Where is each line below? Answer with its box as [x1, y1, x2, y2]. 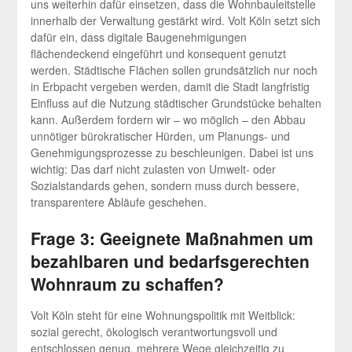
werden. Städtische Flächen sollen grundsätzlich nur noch [30, 62, 317, 79]
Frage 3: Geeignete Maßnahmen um [30, 226, 313, 251]
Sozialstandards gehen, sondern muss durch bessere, [30, 178, 299, 194]
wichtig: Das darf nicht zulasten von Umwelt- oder [30, 161, 276, 178]
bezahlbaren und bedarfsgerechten [30, 249, 310, 273]
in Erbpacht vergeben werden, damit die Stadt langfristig [30, 79, 310, 95]
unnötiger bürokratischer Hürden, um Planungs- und [30, 128, 290, 145]
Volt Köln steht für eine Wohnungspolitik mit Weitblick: [30, 307, 295, 324]
